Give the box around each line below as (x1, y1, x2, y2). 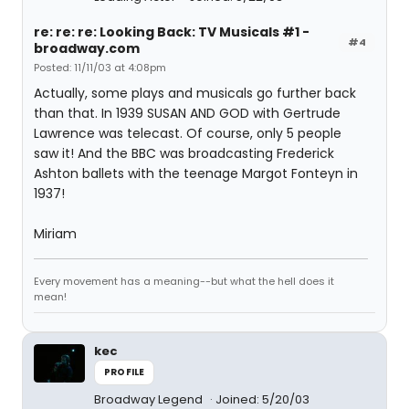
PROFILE (104, 365, 145, 379)
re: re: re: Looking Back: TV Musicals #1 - (34, 23, 309, 41)
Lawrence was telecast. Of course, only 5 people (34, 124, 341, 142)
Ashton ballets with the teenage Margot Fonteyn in (34, 164, 358, 183)
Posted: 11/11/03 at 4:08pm (34, 60, 166, 75)
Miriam (34, 225, 77, 243)
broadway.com (34, 39, 140, 58)
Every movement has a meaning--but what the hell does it (34, 274, 334, 288)
